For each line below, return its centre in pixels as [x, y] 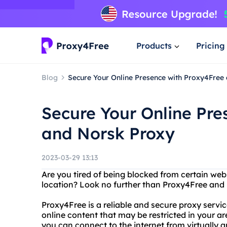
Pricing [211, 45]
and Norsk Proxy [108, 133]
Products [154, 45]
